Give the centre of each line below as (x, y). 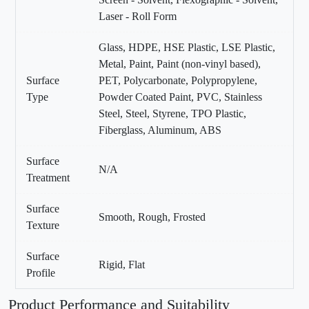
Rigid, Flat (122, 265)
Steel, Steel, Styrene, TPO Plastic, (172, 114)
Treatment (48, 178)
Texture (43, 226)
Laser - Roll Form (138, 17)
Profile (41, 273)
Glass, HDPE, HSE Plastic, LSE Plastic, (187, 48)
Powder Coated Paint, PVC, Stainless (180, 97)
